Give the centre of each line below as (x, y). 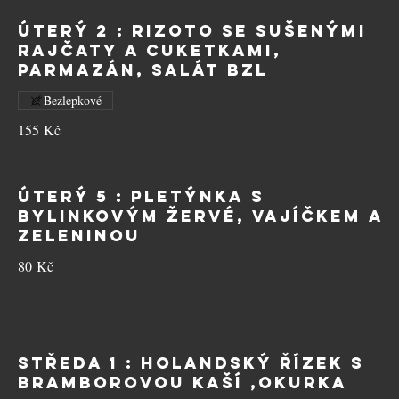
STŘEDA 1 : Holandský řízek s (191, 363)
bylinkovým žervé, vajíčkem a (200, 216)
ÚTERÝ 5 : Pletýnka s (141, 196)
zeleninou (79, 236)
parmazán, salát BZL (143, 70)
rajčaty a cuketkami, (150, 50)
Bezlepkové (73, 100)
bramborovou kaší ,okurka (183, 383)
